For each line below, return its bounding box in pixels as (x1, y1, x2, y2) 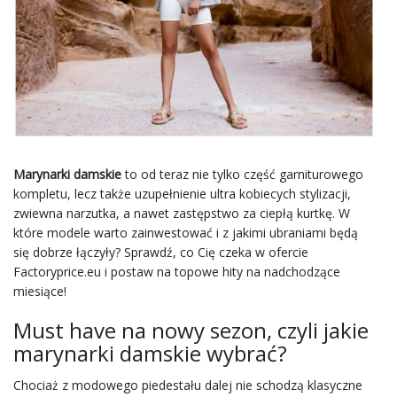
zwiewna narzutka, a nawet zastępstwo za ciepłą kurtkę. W (13, 205, 350, 222)
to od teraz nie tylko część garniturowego (121, 166, 363, 183)
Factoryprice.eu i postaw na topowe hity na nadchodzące (13, 263, 340, 280)
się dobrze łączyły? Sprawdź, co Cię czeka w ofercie (13, 244, 308, 261)
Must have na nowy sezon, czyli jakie (13, 315, 369, 345)
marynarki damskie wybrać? (13, 339, 287, 368)
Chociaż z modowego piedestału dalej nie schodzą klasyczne (13, 377, 362, 393)
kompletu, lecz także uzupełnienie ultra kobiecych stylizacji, (13, 185, 351, 202)
